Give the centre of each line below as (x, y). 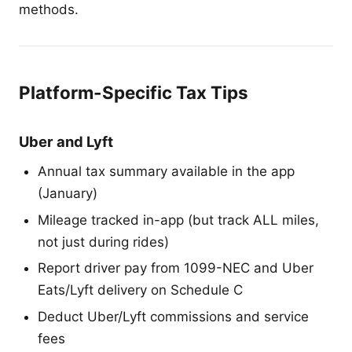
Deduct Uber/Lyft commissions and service (173, 316)
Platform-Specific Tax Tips (134, 92)
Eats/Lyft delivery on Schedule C (140, 290)
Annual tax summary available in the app (166, 171)
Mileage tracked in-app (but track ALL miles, (178, 220)
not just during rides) (103, 242)
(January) (68, 193)
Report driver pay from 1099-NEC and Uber (176, 268)
